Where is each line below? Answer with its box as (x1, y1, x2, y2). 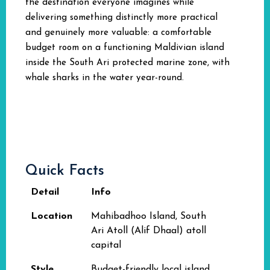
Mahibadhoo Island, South (91, 212, 206, 221)
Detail (31, 187, 59, 197)
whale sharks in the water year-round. (25, 74, 184, 83)
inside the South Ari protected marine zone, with (25, 58, 230, 67)
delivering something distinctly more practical (25, 13, 218, 22)
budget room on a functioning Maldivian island (25, 43, 224, 52)
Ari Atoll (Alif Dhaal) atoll (91, 226, 206, 236)
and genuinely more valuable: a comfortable (25, 28, 212, 37)
